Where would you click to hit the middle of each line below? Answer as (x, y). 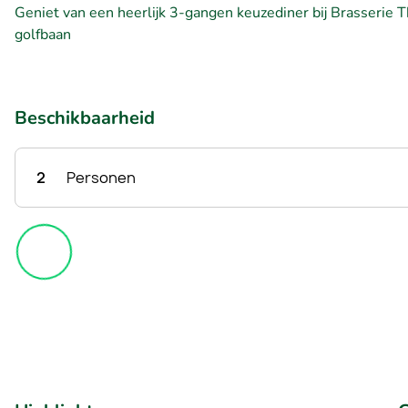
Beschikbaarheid (85, 118)
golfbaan (43, 35)
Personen (101, 178)
